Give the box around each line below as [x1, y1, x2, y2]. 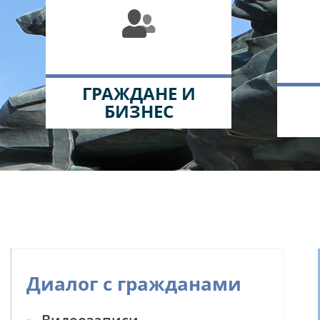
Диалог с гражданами [26, 270, 241, 296]
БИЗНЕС [104, 99, 174, 124]
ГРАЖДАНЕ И [81, 81, 196, 106]
